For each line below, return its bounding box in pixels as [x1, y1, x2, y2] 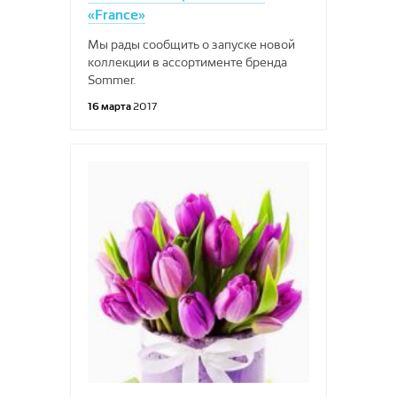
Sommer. [88, 73, 136, 87]
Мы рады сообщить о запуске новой [88, 37, 295, 51]
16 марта [88, 99, 133, 113]
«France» [88, 6, 145, 23]
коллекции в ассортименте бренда [88, 55, 287, 69]
